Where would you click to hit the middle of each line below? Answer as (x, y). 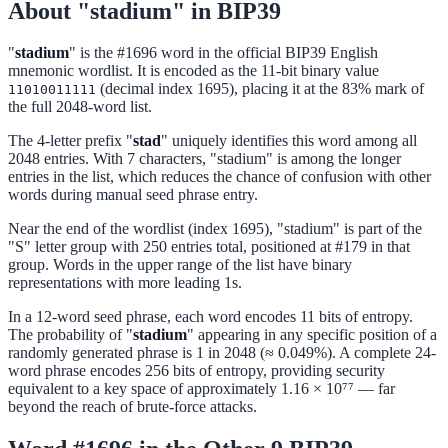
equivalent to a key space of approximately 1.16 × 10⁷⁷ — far (201, 389)
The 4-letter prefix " (70, 141)
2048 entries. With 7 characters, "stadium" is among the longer (204, 159)
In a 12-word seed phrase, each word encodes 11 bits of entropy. (210, 317)
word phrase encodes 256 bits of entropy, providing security (196, 371)
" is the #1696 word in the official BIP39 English (223, 53)
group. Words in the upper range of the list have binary (180, 265)
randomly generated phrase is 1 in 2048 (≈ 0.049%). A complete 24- (222, 353)
